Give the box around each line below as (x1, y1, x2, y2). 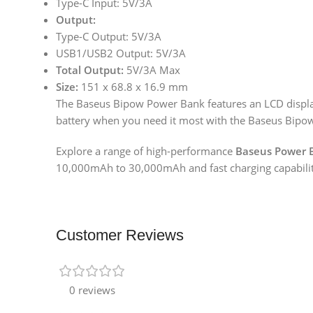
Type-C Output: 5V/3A (56, 29, 161, 44)
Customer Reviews (56, 226, 184, 245)
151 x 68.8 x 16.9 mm (78, 80, 188, 94)
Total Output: (56, 63, 124, 78)
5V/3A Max (124, 63, 180, 78)
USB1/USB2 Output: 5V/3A (56, 46, 186, 61)
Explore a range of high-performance (56, 144, 235, 159)
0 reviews (69, 283, 115, 298)
